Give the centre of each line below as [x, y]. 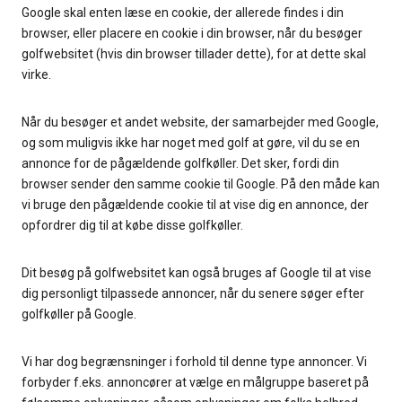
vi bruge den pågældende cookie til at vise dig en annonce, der [195, 205]
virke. [36, 75]
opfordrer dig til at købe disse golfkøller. [132, 226]
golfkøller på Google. [79, 315]
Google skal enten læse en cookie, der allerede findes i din [183, 13]
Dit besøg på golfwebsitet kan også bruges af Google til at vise [197, 273]
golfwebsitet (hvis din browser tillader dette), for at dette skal [194, 54]
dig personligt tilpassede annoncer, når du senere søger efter [193, 294]
